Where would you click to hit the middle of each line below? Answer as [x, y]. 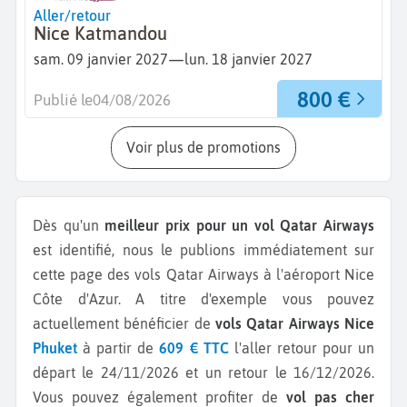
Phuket [55, 347]
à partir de [121, 347]
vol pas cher [330, 397]
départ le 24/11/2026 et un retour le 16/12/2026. [203, 372]
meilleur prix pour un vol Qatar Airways [239, 225]
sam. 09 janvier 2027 [101, 60]
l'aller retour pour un [304, 347]
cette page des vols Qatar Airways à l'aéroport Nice [203, 274]
